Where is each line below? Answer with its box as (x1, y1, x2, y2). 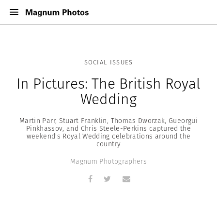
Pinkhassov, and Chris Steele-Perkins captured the (26, 124, 191, 133)
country (96, 139, 121, 149)
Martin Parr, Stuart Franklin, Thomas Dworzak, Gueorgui (19, 116, 198, 125)
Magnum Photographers (70, 156, 147, 166)
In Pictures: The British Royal (16, 73, 201, 94)
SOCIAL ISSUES (84, 58, 133, 67)
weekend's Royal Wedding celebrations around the (26, 131, 191, 141)
